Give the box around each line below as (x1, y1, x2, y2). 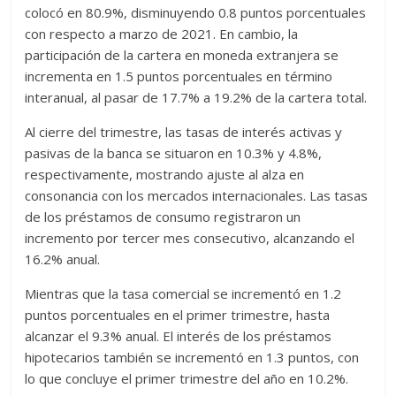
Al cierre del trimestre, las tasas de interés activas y (25, 123, 343, 141)
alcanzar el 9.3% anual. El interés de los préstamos (25, 327, 332, 345)
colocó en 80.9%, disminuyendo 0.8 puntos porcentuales (25, 4, 367, 21)
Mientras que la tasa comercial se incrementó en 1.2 (25, 285, 342, 302)
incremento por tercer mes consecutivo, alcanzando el (25, 229, 355, 247)
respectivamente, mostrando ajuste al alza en (25, 165, 305, 183)
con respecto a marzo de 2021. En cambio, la (25, 25, 299, 42)
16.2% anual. (25, 250, 101, 268)
